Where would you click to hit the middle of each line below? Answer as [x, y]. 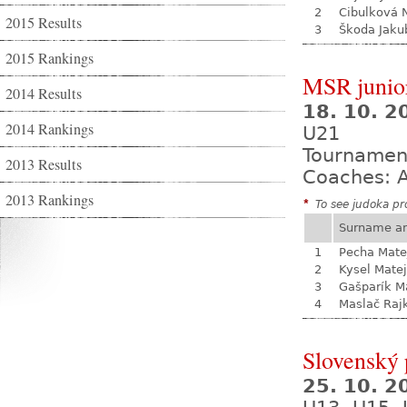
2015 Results [44, 23]
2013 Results [44, 164]
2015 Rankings [50, 58]
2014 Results [44, 94]
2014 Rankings [50, 129]
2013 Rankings [50, 200]
